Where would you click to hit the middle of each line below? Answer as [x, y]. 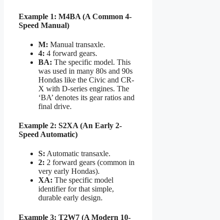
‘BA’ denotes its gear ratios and [86, 97]
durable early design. [70, 198]
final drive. [55, 106]
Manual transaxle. [77, 44]
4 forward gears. [71, 53]
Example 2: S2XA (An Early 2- [70, 126]
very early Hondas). [69, 171]
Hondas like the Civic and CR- [86, 80]
